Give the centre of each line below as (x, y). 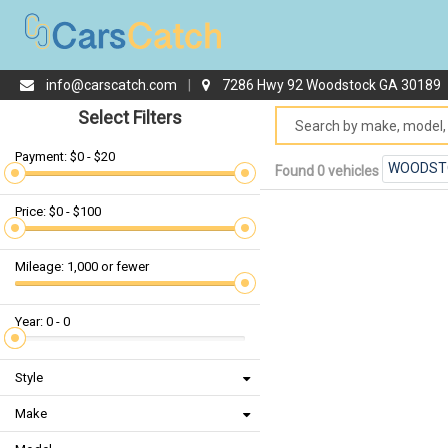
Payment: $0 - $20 (65, 156)
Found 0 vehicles (328, 170)
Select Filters (130, 117)
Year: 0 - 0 (42, 321)
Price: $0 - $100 (58, 211)
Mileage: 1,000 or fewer (82, 266)
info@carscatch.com (111, 85)
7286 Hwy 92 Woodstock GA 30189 (331, 85)
